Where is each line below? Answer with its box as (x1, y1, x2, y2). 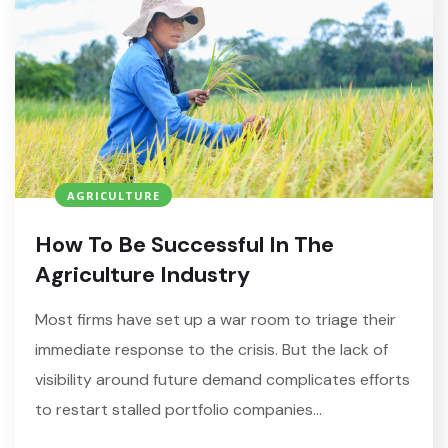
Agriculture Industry (35, 259, 250, 289)
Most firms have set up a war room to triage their (35, 308, 396, 330)
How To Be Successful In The (35, 229, 334, 259)
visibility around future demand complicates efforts (35, 368, 410, 390)
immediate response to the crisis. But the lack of (35, 338, 388, 360)
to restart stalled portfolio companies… (35, 398, 322, 420)
